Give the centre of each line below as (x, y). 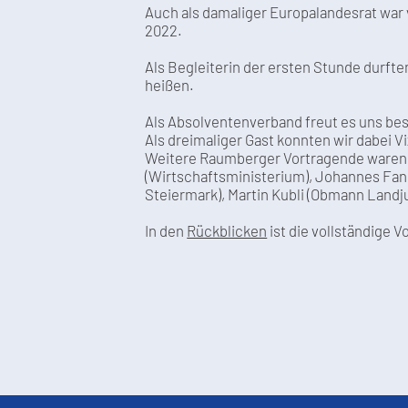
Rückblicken (227, 230)
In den (166, 230)
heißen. (170, 84)
